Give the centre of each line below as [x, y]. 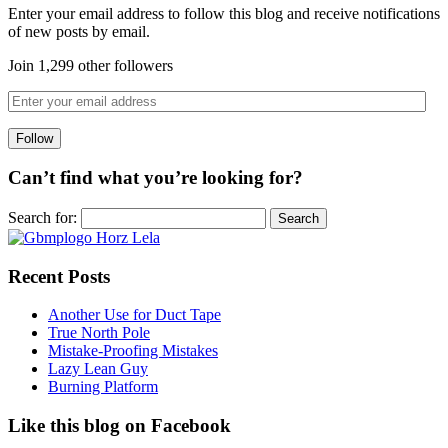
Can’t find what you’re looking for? [155, 178]
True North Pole [99, 333]
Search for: [42, 217]
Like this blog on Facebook [119, 426]
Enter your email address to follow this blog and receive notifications [224, 13]
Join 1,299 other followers [90, 65]
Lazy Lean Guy [98, 369]
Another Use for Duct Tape [134, 315]
